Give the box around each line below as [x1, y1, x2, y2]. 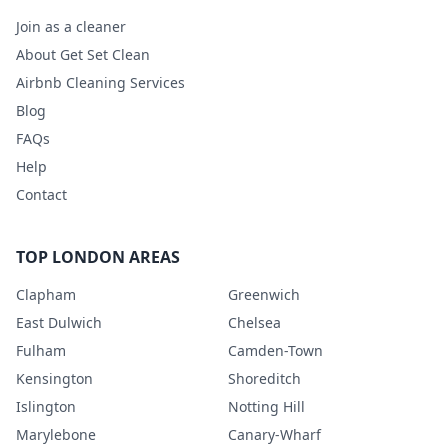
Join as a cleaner [16, 16, 126, 36]
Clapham [16, 284, 76, 304]
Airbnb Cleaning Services [16, 72, 185, 92]
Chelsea [228, 312, 281, 332]
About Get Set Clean [16, 44, 150, 64]
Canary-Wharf [228, 424, 321, 444]
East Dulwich [16, 312, 102, 332]
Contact [16, 184, 67, 204]
